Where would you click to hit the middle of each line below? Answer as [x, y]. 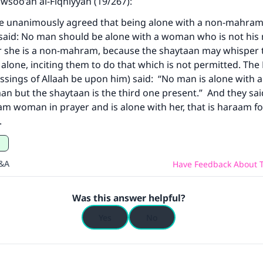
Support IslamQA [127, 65]
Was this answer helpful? [129, 198]
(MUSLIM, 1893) [131, 22]
